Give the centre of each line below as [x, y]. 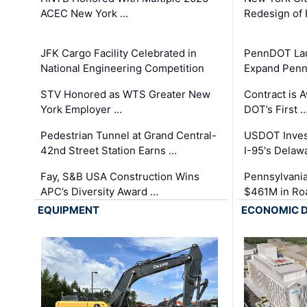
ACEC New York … [85, 14]
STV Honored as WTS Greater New [126, 95]
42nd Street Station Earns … [109, 151]
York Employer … [82, 110]
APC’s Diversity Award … [100, 192]
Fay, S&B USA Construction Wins [120, 177]
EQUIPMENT [69, 210]
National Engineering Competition [123, 69]
